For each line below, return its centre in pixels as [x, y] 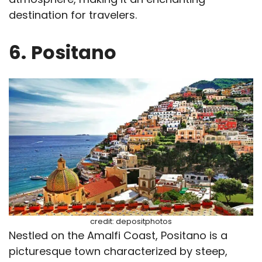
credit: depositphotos [131, 221]
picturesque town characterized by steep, [118, 251]
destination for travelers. [73, 15]
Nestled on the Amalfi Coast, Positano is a [118, 235]
